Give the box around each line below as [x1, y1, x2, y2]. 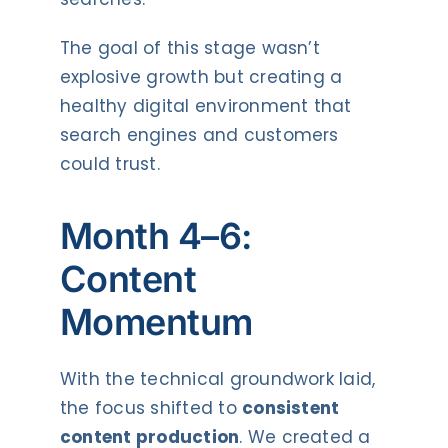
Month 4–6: [59, 213, 252, 258]
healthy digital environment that [59, 93, 352, 118]
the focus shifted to [59, 396, 243, 421]
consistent [242, 396, 340, 421]
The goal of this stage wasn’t [59, 35, 320, 60]
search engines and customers [59, 122, 339, 147]
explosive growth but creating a [59, 64, 343, 89]
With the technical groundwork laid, [59, 367, 376, 392]
